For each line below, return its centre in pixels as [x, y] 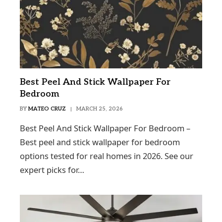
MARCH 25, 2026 [100, 109]
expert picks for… [52, 170]
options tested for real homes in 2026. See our [107, 156]
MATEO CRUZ [47, 109]
